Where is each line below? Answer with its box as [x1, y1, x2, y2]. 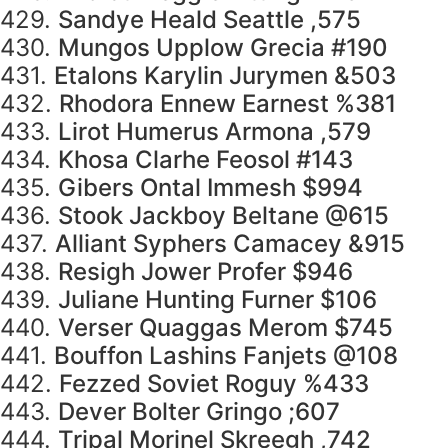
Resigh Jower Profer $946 [58, 257, 353, 287]
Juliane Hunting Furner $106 [58, 285, 377, 315]
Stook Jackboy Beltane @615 [58, 201, 389, 231]
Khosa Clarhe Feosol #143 [58, 145, 353, 175]
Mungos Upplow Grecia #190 [58, 33, 388, 63]
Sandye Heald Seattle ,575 [58, 5, 361, 35]
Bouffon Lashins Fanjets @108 [54, 341, 398, 371]
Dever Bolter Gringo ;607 [58, 397, 340, 427]
